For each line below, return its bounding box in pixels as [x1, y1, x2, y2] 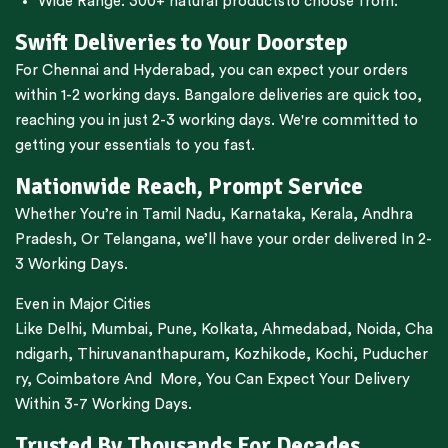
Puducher [362, 347, 428, 363]
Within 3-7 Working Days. [15, 397, 192, 413]
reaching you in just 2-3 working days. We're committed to [15, 113, 418, 129]
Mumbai [91, 322, 148, 338]
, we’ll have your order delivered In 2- [176, 232, 432, 248]
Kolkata [201, 322, 253, 338]
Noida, [356, 322, 401, 338]
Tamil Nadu [142, 207, 221, 223]
